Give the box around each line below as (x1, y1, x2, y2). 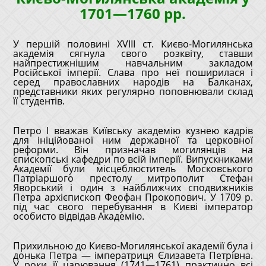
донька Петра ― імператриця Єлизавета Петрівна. (12, 249, 254, 262)
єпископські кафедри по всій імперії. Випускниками (12, 153, 254, 166)
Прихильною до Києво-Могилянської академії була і (12, 239, 254, 252)
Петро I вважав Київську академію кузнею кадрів (12, 124, 254, 137)
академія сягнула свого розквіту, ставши (12, 47, 254, 60)
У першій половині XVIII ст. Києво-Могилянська (12, 37, 254, 50)
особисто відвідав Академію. (12, 210, 144, 223)
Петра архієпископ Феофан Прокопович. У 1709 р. (12, 191, 254, 204)
